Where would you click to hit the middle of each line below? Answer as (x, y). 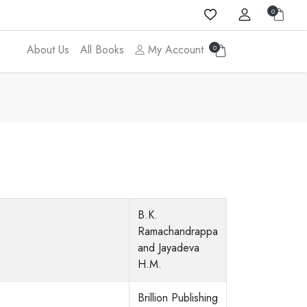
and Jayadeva (168, 248)
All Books (102, 50)
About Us (48, 50)
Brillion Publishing (177, 298)
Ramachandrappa (177, 231)
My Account (174, 50)
